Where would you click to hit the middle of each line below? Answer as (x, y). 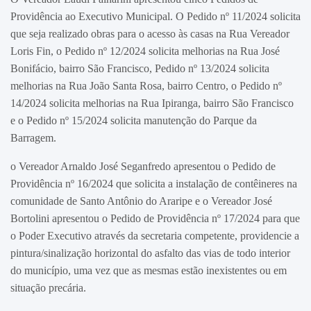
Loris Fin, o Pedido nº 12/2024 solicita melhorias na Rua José (145, 51)
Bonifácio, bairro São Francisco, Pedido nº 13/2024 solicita (140, 68)
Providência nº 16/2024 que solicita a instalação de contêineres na (154, 183)
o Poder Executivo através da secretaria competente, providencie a (155, 235)
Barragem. (33, 137)
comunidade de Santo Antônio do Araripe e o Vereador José (141, 201)
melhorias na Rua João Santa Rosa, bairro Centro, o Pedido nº (146, 85)
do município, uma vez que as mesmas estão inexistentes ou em (149, 270)
